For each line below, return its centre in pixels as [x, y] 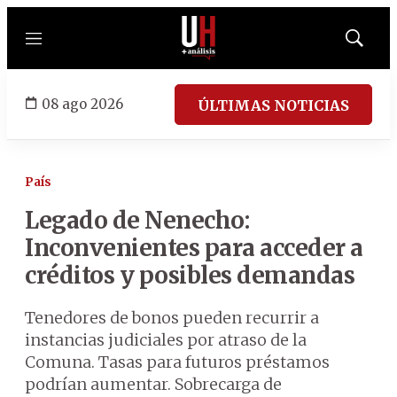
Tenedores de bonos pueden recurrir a [172, 318]
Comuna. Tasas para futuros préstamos [177, 362]
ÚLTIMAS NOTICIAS [273, 105]
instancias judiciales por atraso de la [166, 340]
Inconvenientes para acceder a [194, 248]
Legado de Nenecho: [137, 220]
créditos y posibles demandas [190, 275]
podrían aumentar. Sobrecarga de [153, 384]
